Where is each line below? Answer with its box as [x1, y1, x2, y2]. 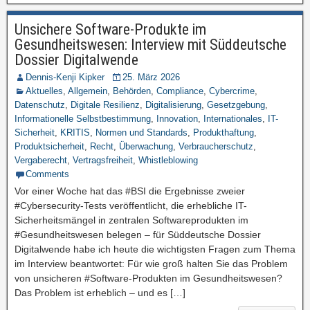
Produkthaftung [193, 127, 254, 138]
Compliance [156, 86, 203, 96]
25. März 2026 [122, 72, 180, 82]
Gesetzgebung [207, 100, 265, 110]
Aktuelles [26, 86, 63, 96]
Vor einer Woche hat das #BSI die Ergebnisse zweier [15, 185, 245, 197]
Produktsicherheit [15, 141, 84, 152]
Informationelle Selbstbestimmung [15, 113, 151, 124]
